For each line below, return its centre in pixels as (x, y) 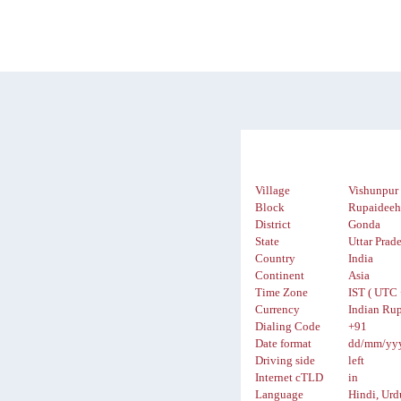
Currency (278, 310)
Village (273, 191)
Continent (280, 276)
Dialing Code (288, 327)
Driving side (286, 361)
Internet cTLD (290, 378)
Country (276, 259)
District (273, 225)
